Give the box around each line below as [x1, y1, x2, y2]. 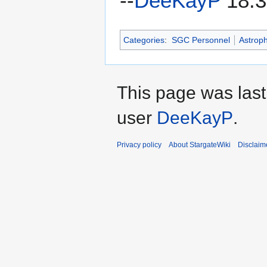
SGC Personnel [171, 35, 230, 45]
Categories [123, 35, 164, 45]
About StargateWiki [169, 141, 231, 150]
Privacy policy [117, 141, 162, 150]
